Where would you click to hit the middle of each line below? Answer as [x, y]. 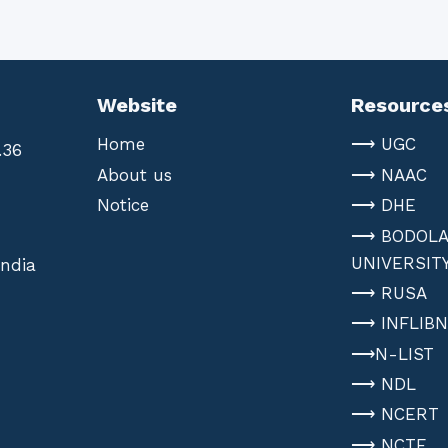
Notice [122, 205]
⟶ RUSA [389, 293]
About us [134, 174]
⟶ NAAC [389, 174]
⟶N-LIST [393, 353]
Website [136, 104]
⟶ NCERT [395, 414]
